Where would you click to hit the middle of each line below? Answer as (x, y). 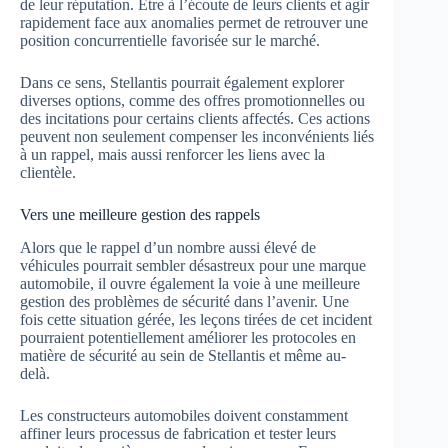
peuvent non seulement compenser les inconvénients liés (197, 137)
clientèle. (48, 173)
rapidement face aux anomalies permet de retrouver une (194, 23)
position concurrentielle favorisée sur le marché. (170, 41)
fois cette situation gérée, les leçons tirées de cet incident (196, 320)
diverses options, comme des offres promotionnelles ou (192, 101)
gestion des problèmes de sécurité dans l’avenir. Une (184, 302)
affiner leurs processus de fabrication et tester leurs (178, 434)
